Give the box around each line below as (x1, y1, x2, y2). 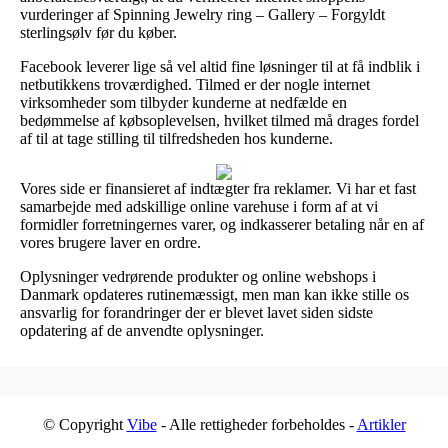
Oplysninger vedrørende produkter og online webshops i (20, 267, 376, 285)
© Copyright (42, 415, 127, 433)
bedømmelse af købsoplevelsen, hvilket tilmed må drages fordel (20, 111, 419, 129)
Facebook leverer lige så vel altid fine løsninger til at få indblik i (20, 57, 420, 75)
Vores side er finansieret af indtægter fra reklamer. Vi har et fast (20, 179, 416, 197)
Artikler (356, 415, 406, 433)
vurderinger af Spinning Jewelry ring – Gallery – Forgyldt (20, 5, 385, 23)
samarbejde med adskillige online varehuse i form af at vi (20, 197, 378, 215)
